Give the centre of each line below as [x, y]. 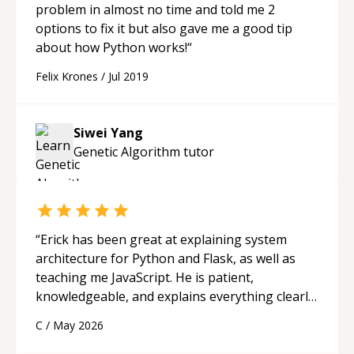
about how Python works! [111, 47]
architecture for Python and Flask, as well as [166, 258]
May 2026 [78, 325]
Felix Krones [67, 76]
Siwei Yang [108, 132]
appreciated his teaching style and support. [163, 334]
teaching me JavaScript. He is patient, [145, 277]
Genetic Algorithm [127, 151]
